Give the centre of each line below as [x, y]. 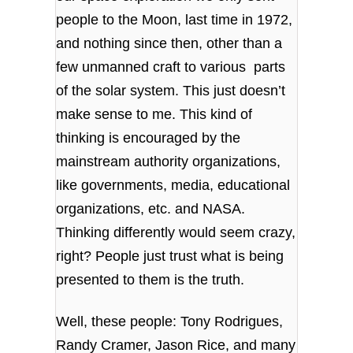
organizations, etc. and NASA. [151, 208]
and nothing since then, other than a [169, 43]
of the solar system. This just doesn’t [171, 90]
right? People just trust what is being [170, 256]
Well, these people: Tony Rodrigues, [170, 322]
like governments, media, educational [173, 185]
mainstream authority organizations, [169, 161]
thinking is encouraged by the [149, 137]
